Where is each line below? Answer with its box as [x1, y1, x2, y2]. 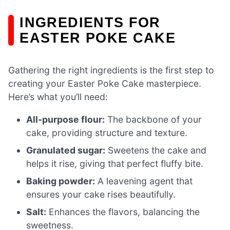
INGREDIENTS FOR [20, 14, 161, 31]
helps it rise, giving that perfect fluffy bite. [26, 158, 204, 169]
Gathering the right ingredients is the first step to [8, 65, 214, 76]
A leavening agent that [95, 175, 193, 186]
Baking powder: [26, 175, 95, 186]
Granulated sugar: [26, 144, 106, 156]
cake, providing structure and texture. [26, 127, 188, 138]
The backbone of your [105, 113, 202, 125]
